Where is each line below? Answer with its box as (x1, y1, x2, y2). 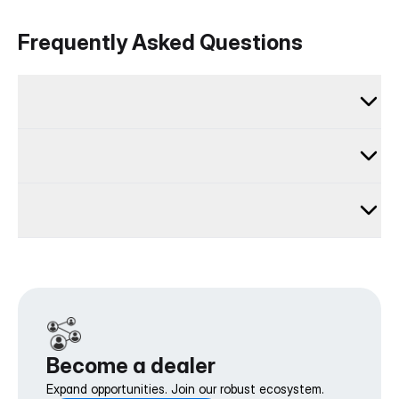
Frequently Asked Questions (18, 29, 303, 56)
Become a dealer (46, 353, 216, 379)
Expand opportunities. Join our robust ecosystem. (46, 381, 324, 397)
